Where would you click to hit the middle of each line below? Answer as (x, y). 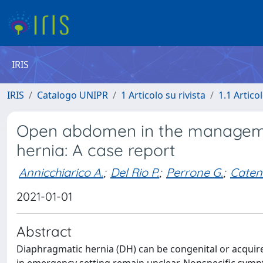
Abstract (44, 231)
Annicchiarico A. (61, 172)
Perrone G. (195, 172)
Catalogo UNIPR (73, 95)
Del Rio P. (135, 172)
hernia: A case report (96, 150)
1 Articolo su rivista (163, 95)
